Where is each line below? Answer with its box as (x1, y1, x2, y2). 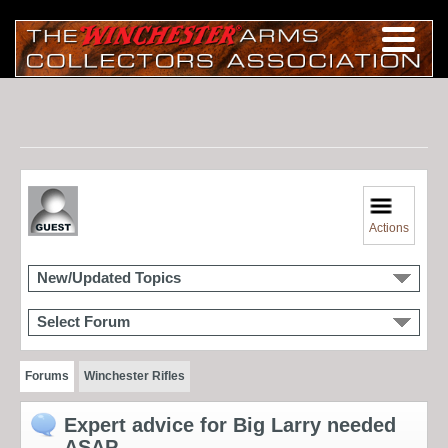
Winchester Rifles (83, 368, 185, 383)
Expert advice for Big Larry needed (64, 413, 396, 436)
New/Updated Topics (37, 269, 181, 286)
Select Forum (37, 313, 130, 330)
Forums (25, 368, 69, 383)
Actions (369, 220, 410, 235)
